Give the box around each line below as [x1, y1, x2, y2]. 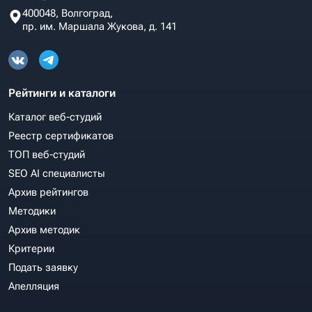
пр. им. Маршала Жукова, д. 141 [22, 20, 177, 33]
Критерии [8, 242, 54, 255]
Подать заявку [8, 261, 78, 274]
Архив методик [8, 224, 80, 236]
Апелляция [8, 280, 59, 292]
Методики [8, 205, 56, 217]
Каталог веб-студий [8, 111, 102, 123]
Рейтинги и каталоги [8, 86, 116, 100]
